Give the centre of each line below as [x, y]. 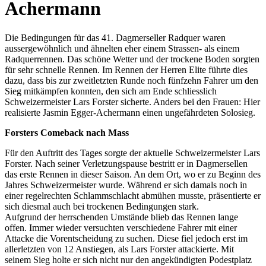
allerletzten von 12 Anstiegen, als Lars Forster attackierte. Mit [119, 249]
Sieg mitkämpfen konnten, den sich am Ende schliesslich [111, 91]
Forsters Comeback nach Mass [67, 132]
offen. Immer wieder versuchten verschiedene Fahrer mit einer [121, 227]
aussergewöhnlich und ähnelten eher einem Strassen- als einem [122, 48]
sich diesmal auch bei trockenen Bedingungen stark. [102, 206]
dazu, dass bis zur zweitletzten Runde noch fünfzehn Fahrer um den [132, 80]
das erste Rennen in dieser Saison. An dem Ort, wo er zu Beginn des [133, 174]
